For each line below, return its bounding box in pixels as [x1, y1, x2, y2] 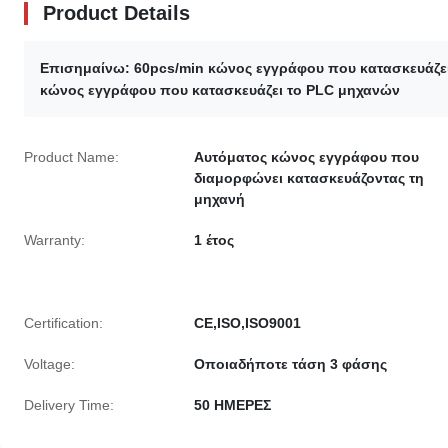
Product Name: [24, 149, 119, 165]
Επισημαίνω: [40, 60, 130, 76]
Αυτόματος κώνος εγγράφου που [194, 149, 419, 165]
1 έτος [194, 232, 234, 248]
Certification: [24, 315, 103, 331]
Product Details [43, 2, 190, 24]
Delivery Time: [24, 397, 114, 413]
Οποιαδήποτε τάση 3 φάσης [194, 356, 387, 372]
